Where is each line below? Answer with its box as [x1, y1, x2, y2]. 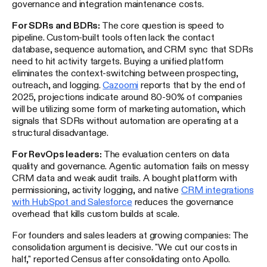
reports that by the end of [138, 79, 246, 89]
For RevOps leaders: [12, 148, 102, 159]
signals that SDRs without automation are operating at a [12, 115, 239, 125]
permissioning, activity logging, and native [12, 184, 181, 194]
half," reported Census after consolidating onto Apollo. [12, 253, 231, 263]
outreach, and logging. [12, 79, 103, 89]
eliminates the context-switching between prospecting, [12, 67, 238, 77]
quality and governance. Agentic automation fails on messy [12, 160, 249, 170]
